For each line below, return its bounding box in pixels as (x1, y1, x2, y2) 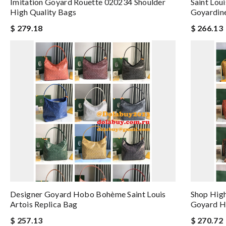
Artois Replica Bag (10, 199, 78, 209)
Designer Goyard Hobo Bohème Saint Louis (10, 189, 166, 199)
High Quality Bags (10, 7, 77, 17)
